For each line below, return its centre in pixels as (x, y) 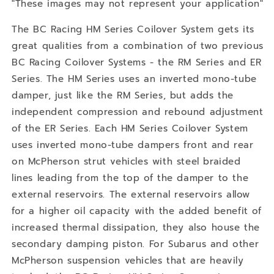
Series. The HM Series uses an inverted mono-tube (134, 79)
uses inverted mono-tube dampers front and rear (133, 145)
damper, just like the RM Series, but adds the (123, 95)
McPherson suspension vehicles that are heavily (128, 260)
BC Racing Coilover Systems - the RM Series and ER (137, 62)
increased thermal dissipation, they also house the (136, 227)
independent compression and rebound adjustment (138, 112)
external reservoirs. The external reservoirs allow (131, 194)
